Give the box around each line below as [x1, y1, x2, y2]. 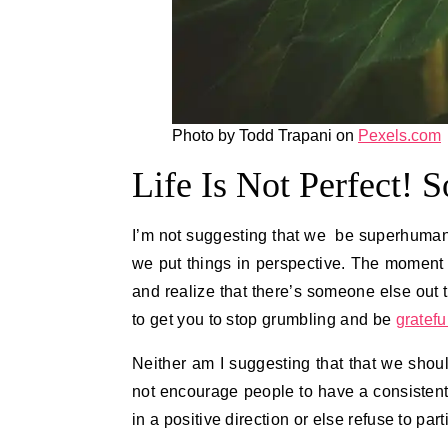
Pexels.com [358, 127, 441, 145]
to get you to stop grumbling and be [132, 311, 396, 329]
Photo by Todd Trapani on [172, 127, 358, 145]
